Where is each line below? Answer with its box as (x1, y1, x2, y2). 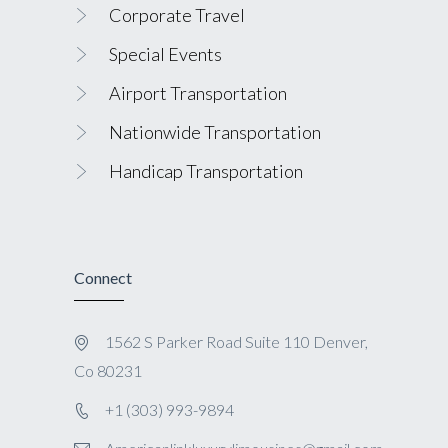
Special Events (109, 43, 222, 66)
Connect (74, 268, 132, 288)
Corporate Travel (109, 4, 245, 27)
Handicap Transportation (109, 160, 303, 183)
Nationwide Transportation (109, 121, 321, 144)
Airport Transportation (109, 82, 287, 105)
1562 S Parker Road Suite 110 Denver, (105, 332, 368, 352)
